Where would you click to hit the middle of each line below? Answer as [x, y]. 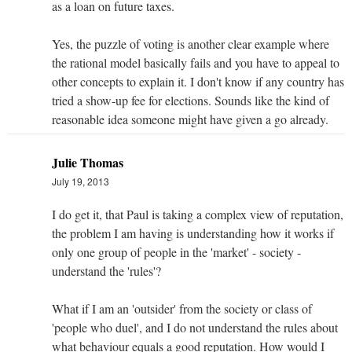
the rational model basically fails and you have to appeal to [196, 62]
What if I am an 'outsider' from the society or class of [182, 308]
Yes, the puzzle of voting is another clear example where [191, 43]
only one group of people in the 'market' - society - [176, 251]
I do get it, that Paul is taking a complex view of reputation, [198, 214]
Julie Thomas [88, 162]
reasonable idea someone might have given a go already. [190, 119]
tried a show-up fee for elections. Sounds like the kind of [191, 100]
